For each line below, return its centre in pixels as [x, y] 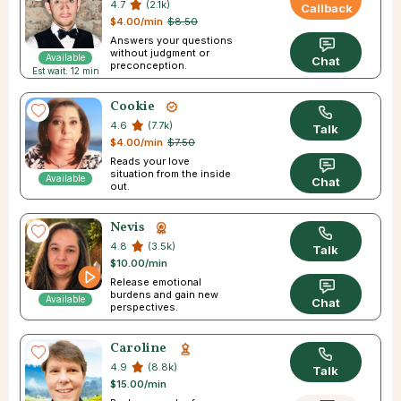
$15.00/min [138, 384]
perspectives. [144, 307]
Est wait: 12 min [65, 71]
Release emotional [156, 282]
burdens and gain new [164, 295]
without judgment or [160, 53]
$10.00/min [139, 264]
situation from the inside [171, 174]
